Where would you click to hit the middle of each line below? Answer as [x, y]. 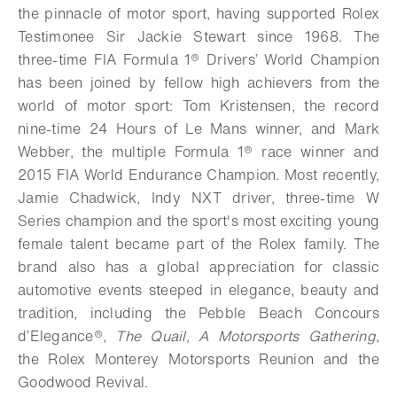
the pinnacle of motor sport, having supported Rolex [198, 13]
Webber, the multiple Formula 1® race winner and [198, 151]
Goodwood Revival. [83, 381]
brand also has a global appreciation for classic [198, 266]
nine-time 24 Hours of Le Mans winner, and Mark [198, 128]
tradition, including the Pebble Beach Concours [198, 312]
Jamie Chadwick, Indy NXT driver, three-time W [198, 197]
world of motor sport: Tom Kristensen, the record [198, 105]
